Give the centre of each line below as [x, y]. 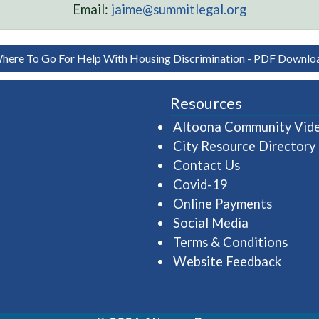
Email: [92, 9]
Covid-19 [200, 184]
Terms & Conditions [230, 242]
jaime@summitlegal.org [179, 9]
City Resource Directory [244, 146]
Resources [206, 103]
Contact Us [206, 165]
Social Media [211, 223]
